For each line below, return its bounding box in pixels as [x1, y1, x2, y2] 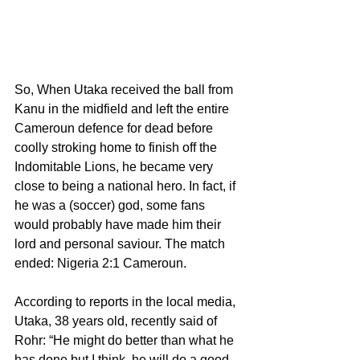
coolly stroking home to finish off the [14, 140, 220, 154]
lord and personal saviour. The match [14, 236, 228, 251]
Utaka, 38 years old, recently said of [14, 313, 220, 328]
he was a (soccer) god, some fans [14, 198, 208, 212]
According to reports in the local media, [14, 294, 239, 309]
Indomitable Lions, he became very [14, 159, 216, 174]
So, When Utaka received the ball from [14, 82, 236, 96]
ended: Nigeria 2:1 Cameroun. [14, 256, 186, 270]
